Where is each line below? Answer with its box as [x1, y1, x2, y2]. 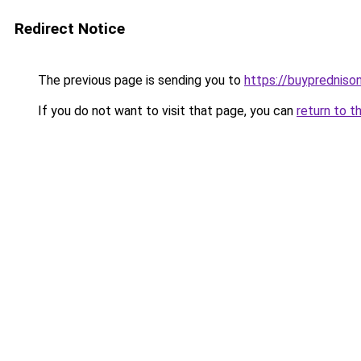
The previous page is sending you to [35, 73, 244, 88]
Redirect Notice [15, 19, 125, 38]
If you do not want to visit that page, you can [35, 103, 297, 118]
